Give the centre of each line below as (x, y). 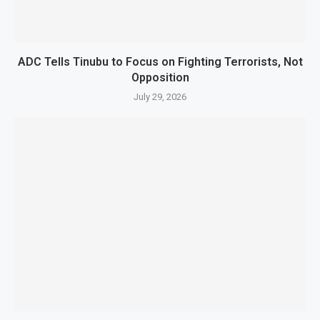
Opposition (160, 77)
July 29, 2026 (160, 96)
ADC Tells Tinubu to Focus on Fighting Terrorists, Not (160, 61)
